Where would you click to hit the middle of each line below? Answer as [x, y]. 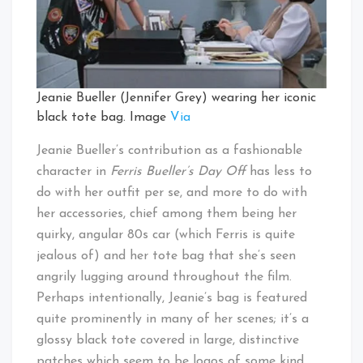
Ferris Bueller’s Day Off [180, 171]
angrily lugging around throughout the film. [164, 277]
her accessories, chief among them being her [167, 214]
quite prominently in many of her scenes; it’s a [173, 319]
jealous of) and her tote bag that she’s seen [166, 256]
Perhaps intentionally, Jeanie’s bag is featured [172, 298]
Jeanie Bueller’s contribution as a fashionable [169, 150]
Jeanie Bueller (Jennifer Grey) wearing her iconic [176, 98]
